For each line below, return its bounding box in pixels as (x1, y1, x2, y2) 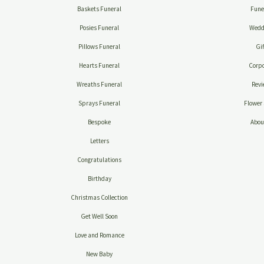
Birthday (87, 174, 111, 183)
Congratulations (77, 156, 122, 164)
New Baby (86, 250, 113, 259)
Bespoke (88, 118, 111, 127)
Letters (90, 137, 109, 146)
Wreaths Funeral (77, 80, 123, 89)
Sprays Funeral (78, 99, 121, 108)
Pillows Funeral (78, 42, 121, 51)
